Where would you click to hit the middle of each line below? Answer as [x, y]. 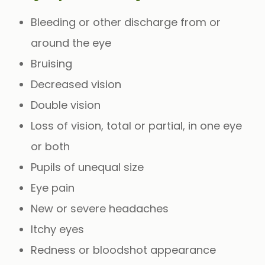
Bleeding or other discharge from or [126, 22]
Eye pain [53, 188]
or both [51, 146]
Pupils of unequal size [88, 167]
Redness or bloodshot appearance [124, 250]
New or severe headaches [100, 208]
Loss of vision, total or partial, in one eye [137, 125]
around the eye [71, 43]
